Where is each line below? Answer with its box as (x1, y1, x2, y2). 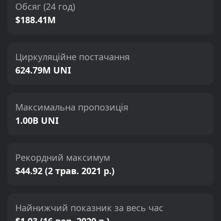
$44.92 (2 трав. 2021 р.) (15, 165, 114, 177)
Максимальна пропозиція (15, 101, 128, 113)
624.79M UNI (15, 64, 71, 76)
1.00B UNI (15, 114, 59, 126)
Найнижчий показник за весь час (15, 202, 163, 214)
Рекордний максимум (15, 151, 110, 163)
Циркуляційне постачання (15, 51, 130, 63)
